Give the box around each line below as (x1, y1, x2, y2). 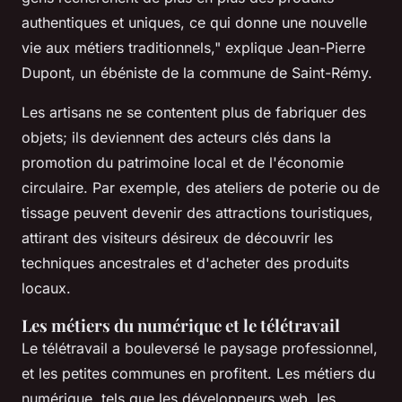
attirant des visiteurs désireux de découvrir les (22, 228, 333, 247)
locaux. (22, 278, 71, 297)
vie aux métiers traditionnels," (22, 38, 221, 57)
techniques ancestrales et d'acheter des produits (22, 253, 349, 272)
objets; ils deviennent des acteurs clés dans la (22, 127, 331, 146)
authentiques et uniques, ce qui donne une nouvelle (22, 13, 367, 31)
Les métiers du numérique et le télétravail (22, 313, 340, 336)
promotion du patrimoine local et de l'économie (22, 153, 344, 171)
